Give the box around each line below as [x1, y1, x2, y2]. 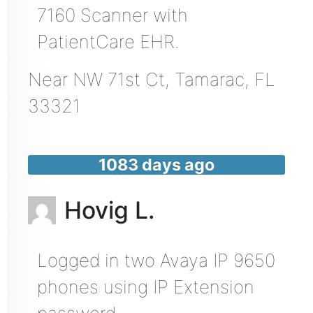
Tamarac [174, 68, 245, 91]
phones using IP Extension [36, 275, 254, 298]
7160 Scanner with [36, 4, 188, 27]
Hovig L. [64, 195, 155, 224]
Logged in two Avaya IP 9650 [36, 249, 275, 271]
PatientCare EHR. [36, 31, 180, 53]
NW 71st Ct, [72, 68, 175, 91]
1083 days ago [99, 154, 214, 175]
